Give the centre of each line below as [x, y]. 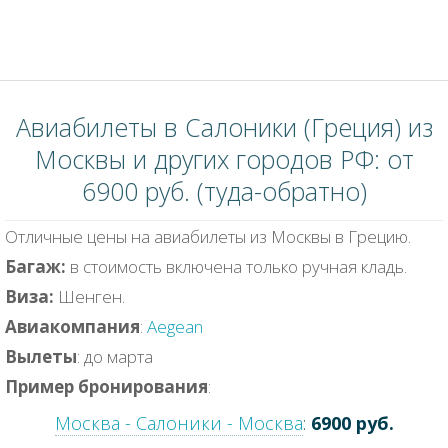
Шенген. [91, 296]
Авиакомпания [72, 326]
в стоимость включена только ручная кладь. [238, 266]
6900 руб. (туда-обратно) [224, 191]
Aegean [175, 326]
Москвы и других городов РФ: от [224, 159]
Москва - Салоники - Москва [178, 423]
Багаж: [37, 266]
